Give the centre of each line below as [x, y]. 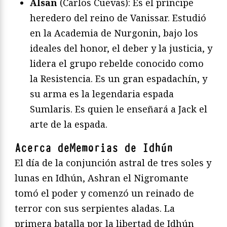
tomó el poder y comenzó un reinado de [104, 193]
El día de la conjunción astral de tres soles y [113, 162]
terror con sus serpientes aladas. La [95, 208]
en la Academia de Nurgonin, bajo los [114, 33]
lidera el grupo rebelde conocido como [117, 63]
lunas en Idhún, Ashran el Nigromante [102, 178]
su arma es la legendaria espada [102, 93]
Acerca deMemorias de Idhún [94, 148]
